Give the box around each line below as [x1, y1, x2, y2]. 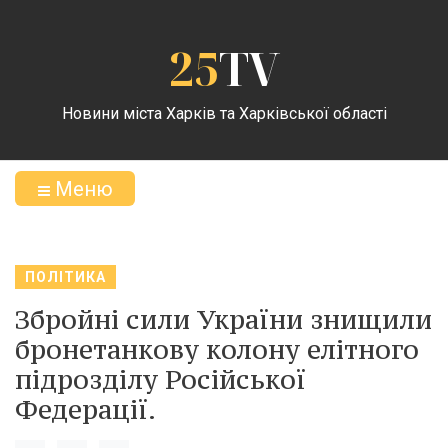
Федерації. [15, 392, 156, 426]
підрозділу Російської [15, 362, 306, 396]
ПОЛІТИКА [25, 269, 106, 285]
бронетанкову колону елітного [15, 332, 419, 366]
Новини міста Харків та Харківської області [61, 103, 387, 123]
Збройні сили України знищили [15, 302, 432, 336]
